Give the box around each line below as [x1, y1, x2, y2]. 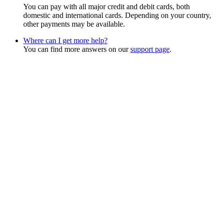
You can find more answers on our [23, 45, 130, 54]
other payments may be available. [23, 20, 125, 29]
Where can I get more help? [23, 36, 108, 45]
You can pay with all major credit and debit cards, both [23, 2, 190, 11]
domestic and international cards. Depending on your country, [23, 11, 211, 20]
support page [130, 45, 170, 54]
